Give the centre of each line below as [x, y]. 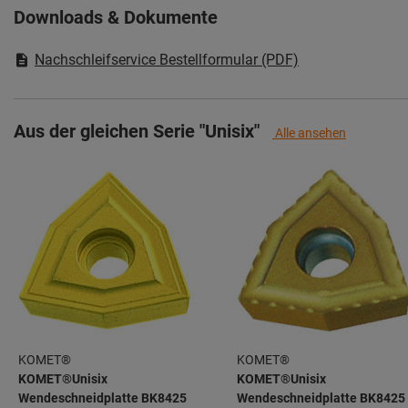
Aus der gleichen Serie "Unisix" [137, 132]
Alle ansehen [309, 133]
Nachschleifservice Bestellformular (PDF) [167, 60]
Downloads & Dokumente [116, 18]
